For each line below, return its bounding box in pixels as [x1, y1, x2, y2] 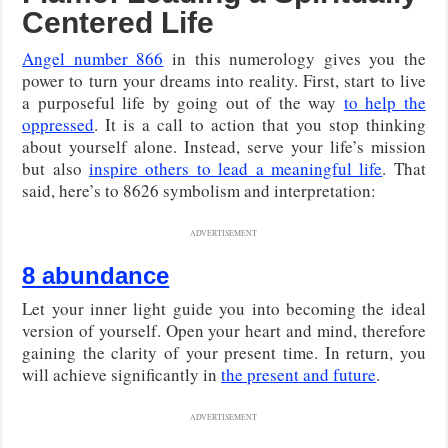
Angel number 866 [22, 46, 164, 70]
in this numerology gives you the [163, 46, 426, 70]
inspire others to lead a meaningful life [89, 156, 383, 180]
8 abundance [22, 261, 170, 289]
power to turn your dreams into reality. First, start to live [22, 68, 426, 92]
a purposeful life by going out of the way [22, 90, 344, 114]
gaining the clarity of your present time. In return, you [22, 340, 426, 364]
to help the [343, 90, 426, 114]
